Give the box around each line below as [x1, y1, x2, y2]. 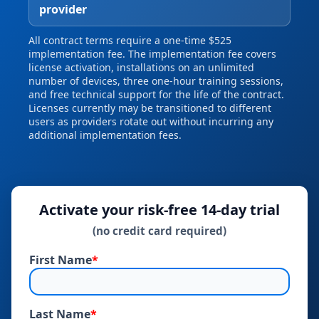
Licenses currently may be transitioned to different [28, 101, 271, 115]
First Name [29, 252, 92, 268]
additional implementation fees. [28, 128, 182, 142]
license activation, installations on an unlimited [28, 61, 254, 75]
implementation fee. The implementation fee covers [28, 47, 276, 61]
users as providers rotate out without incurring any [28, 115, 273, 129]
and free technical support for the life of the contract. [28, 88, 284, 102]
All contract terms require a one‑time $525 [28, 33, 231, 48]
